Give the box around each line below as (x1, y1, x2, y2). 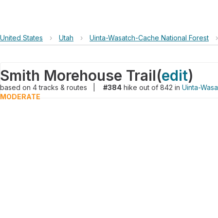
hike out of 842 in (122, 83, 182, 91)
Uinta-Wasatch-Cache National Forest (90, 34, 209, 42)
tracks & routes (39, 83, 89, 91)
